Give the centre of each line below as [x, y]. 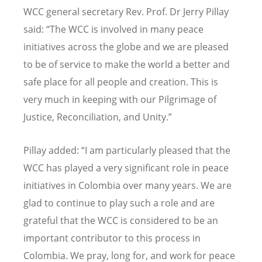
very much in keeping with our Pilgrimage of [120, 99]
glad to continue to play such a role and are [119, 203]
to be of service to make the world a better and [127, 64]
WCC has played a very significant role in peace [126, 168]
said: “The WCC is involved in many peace [113, 29]
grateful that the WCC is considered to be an [121, 220]
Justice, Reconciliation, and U [87, 117]
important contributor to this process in [112, 238]
